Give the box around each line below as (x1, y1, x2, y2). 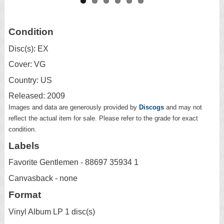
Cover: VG (8, 60, 45, 69)
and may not (164, 103, 202, 111)
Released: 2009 (8, 91, 65, 100)
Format (8, 189, 41, 200)
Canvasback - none (8, 173, 77, 182)
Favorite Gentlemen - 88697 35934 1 (8, 158, 138, 167)
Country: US (8, 75, 52, 84)
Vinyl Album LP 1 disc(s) (8, 207, 95, 216)
